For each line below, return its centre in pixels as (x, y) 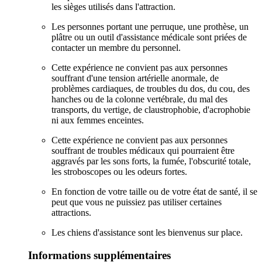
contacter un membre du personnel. (116, 47)
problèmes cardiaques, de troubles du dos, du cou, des (151, 88)
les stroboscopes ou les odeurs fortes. (119, 171)
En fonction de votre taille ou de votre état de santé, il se (154, 191)
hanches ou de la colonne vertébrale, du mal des (139, 99)
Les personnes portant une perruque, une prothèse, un (150, 26)
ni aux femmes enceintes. (98, 120)
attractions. (71, 212)
